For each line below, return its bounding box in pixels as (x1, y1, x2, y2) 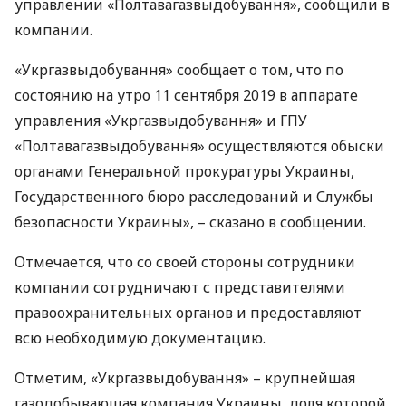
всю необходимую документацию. (14, 328, 266, 348)
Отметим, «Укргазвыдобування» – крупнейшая (14, 368, 355, 388)
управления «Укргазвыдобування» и (14, 111, 280, 130)
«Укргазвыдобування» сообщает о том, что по (14, 60, 343, 80)
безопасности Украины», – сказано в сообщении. (14, 212, 366, 232)
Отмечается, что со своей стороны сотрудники (14, 252, 355, 272)
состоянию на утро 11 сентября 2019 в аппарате (14, 85, 358, 105)
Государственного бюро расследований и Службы (14, 187, 373, 207)
